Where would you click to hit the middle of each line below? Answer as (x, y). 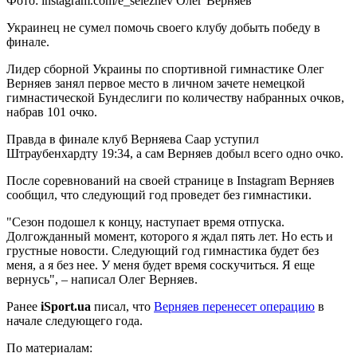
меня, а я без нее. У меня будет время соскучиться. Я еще (161, 265)
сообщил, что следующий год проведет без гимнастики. (159, 195)
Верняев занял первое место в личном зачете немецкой (156, 84)
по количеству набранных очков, (255, 98)
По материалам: (49, 348)
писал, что (124, 307)
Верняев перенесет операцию (234, 307)
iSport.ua (67, 307)
